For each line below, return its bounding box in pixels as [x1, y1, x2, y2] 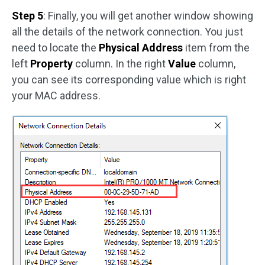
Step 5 [12, 9, 43, 22]
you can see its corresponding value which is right [12, 73, 246, 86]
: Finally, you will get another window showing [43, 9, 253, 22]
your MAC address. [12, 89, 101, 102]
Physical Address [99, 41, 183, 54]
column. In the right [73, 57, 168, 70]
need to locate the [12, 41, 99, 54]
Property [28, 57, 73, 70]
